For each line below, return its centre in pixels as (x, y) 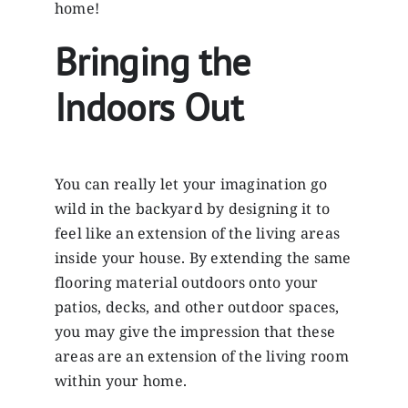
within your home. (122, 381)
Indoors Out (148, 107)
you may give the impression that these (195, 332)
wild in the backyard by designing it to (192, 209)
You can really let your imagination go (191, 184)
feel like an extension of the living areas (197, 234)
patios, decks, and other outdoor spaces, (197, 307)
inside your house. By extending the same (203, 258)
